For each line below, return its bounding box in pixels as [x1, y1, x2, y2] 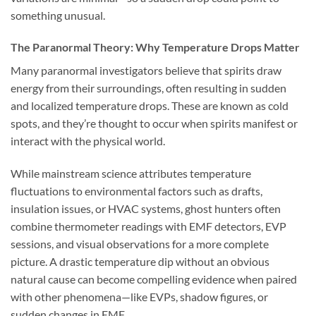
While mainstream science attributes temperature [11, 166, 251, 181]
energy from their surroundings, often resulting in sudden [11, 81, 286, 95]
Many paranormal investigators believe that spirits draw [11, 63, 281, 78]
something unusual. [11, 8, 105, 22]
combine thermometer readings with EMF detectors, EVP [11, 219, 286, 233]
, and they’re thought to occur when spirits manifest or [37, 116, 298, 130]
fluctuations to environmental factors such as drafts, [11, 184, 262, 198]
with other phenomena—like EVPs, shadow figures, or [11, 290, 268, 304]
